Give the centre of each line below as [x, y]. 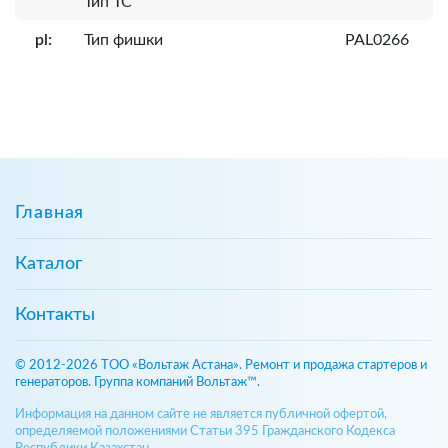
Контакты [55, 314]
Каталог [48, 263]
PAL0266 [379, 39]
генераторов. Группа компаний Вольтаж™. [137, 382]
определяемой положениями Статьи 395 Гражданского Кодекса [205, 431]
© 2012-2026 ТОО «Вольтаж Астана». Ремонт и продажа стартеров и [221, 365]
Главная [50, 212]
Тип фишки [123, 39]
